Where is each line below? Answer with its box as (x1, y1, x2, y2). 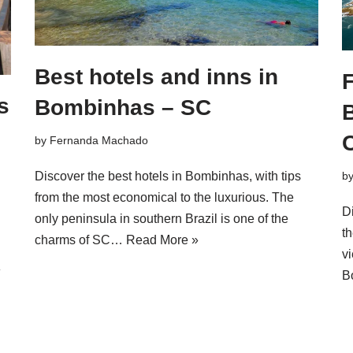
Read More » (126, 232, 199, 247)
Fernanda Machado (50, 133, 148, 147)
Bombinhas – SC (35, 95, 211, 120)
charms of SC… (35, 232, 126, 247)
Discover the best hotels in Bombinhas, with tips (35, 169, 301, 183)
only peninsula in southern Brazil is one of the (35, 211, 288, 225)
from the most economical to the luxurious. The (35, 190, 294, 204)
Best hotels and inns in (35, 64, 278, 89)
